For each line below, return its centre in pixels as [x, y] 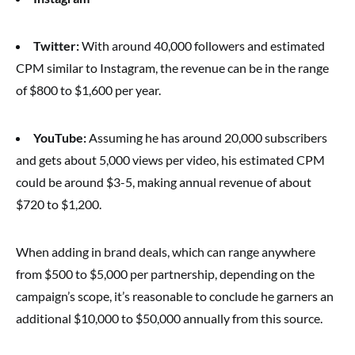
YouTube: [60, 137]
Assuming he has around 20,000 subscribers [207, 137]
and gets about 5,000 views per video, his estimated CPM [170, 160]
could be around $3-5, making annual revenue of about [164, 182]
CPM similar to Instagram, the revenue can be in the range [172, 68]
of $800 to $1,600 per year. [88, 90]
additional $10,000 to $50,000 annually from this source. [169, 318]
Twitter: [56, 46]
